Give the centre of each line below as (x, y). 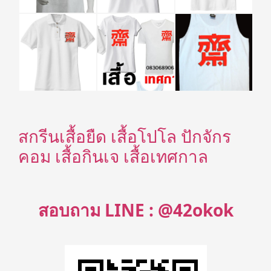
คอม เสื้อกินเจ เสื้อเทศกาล (113, 156)
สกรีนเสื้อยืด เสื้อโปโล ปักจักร (125, 136)
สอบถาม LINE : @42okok (135, 210)
